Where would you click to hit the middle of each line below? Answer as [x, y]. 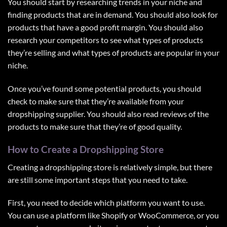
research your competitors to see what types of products [105, 40]
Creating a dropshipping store [60, 167]
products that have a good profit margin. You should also [105, 27]
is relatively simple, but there [162, 167]
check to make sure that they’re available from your [96, 101]
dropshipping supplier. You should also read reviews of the [108, 114]
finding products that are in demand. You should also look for [113, 15]
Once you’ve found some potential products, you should [104, 89]
